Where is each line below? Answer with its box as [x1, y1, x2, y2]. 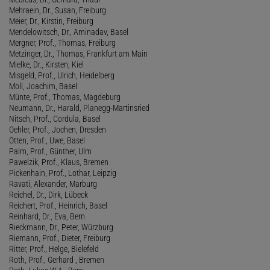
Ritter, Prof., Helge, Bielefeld [9, 243, 99, 254]
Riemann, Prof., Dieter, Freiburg [9, 233, 110, 243]
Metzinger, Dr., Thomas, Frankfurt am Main [9, 48, 148, 58]
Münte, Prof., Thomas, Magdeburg [9, 92, 121, 102]
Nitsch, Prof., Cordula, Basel [9, 113, 101, 124]
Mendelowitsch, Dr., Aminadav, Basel [9, 27, 128, 37]
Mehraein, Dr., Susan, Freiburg [9, 5, 106, 15]
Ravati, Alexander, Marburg [9, 178, 97, 189]
